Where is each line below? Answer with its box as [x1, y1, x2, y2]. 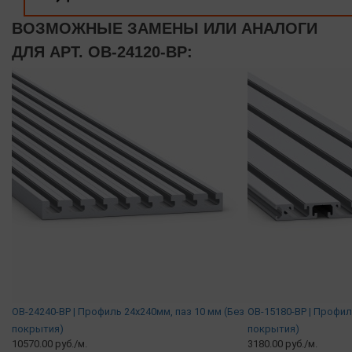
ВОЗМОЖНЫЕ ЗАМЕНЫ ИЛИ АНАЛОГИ [12, 19, 317, 37]
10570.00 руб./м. [12, 337, 87, 350]
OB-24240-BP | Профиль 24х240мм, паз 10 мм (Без [12, 305, 244, 317]
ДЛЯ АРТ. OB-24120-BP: [12, 42, 192, 60]
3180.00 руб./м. [247, 337, 317, 350]
